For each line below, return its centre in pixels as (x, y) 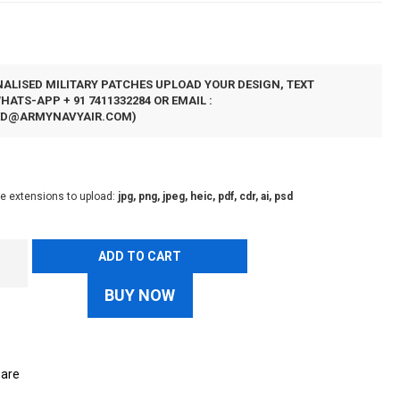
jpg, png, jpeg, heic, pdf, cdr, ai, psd (206, 196)
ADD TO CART (140, 256)
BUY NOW (140, 295)
